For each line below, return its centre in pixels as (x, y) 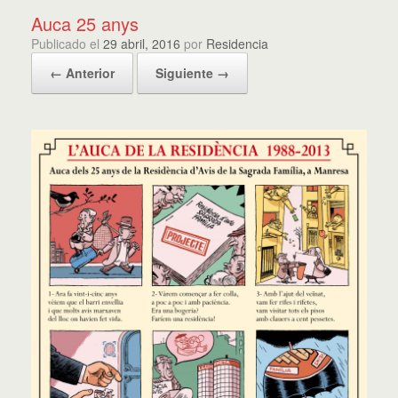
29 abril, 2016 (142, 43)
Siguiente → (192, 72)
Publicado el (71, 43)
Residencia (237, 43)
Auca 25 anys (85, 23)
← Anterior (82, 72)
